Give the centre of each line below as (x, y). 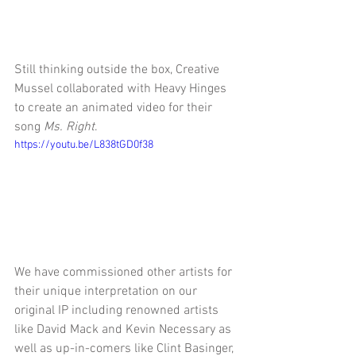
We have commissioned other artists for (125, 273)
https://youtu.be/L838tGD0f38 (84, 145)
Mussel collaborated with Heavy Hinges (122, 89)
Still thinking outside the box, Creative (118, 70)
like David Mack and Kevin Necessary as (124, 330)
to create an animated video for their (115, 108)
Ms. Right (69, 127)
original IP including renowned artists (118, 311)
